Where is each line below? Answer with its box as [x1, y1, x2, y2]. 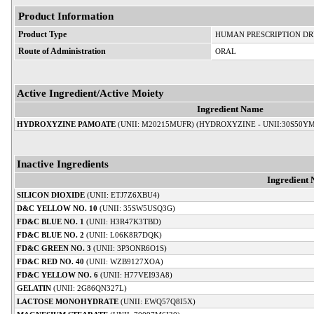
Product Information [18, 9, 114, 22]
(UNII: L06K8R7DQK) [84, 230, 162, 239]
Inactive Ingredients [17, 157, 109, 170]
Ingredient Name [196, 104, 264, 114]
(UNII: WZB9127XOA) [84, 257, 163, 266]
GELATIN [17, 283, 51, 292]
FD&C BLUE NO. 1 [17, 217, 84, 226]
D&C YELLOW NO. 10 [17, 203, 97, 212]
